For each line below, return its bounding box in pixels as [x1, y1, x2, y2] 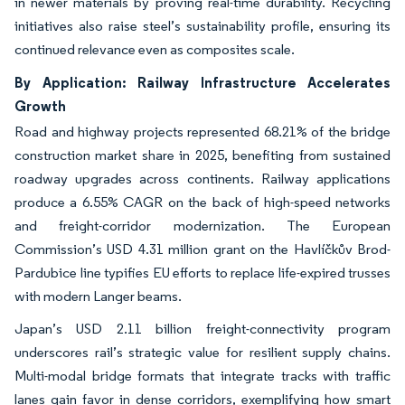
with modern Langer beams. [14, 287, 182, 305]
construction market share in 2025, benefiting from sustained [14, 146, 391, 164]
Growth [14, 96, 66, 115]
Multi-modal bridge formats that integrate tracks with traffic [14, 366, 391, 384]
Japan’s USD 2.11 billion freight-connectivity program [14, 319, 391, 337]
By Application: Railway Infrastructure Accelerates [14, 72, 391, 91]
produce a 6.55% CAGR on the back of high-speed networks [14, 193, 391, 211]
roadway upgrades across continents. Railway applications [14, 169, 391, 187]
